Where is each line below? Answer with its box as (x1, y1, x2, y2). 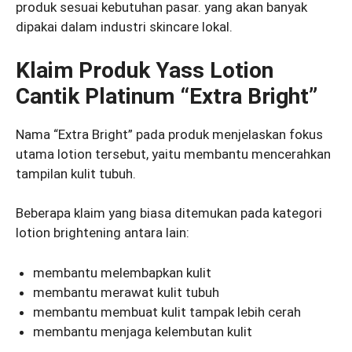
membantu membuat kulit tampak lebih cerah (33, 303, 302, 320)
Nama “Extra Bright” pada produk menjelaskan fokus (16, 126, 323, 142)
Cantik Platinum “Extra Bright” (16, 82, 317, 109)
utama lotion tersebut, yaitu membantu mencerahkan (16, 145, 331, 162)
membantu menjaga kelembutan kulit (33, 323, 253, 339)
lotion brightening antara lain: (16, 225, 189, 241)
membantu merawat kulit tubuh (33, 284, 220, 300)
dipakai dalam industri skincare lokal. (16, 19, 233, 35)
